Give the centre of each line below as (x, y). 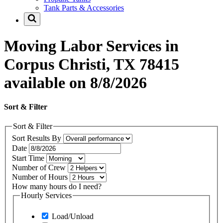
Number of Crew (40, 167)
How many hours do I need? (57, 186)
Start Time (29, 158)
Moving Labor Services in (91, 46)
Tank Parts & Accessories (84, 8)
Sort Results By (38, 138)
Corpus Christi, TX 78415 (92, 64)
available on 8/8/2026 (75, 82)
